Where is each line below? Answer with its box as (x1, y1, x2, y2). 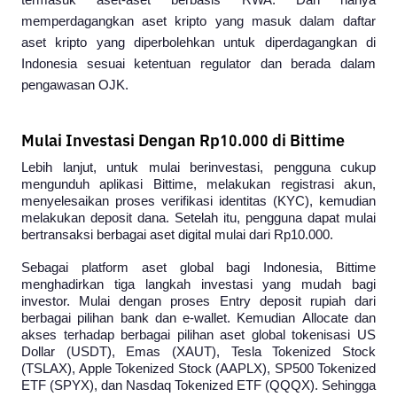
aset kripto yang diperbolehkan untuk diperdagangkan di (21, 35, 376, 50)
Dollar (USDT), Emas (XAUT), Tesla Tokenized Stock (21, 345, 376, 359)
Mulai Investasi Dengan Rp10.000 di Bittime (21, 134, 345, 150)
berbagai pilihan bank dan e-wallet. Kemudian (21, 311, 302, 325)
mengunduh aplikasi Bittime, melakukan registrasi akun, (21, 177, 376, 191)
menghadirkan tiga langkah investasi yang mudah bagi (21, 277, 376, 292)
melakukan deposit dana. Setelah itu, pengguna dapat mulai (21, 211, 376, 225)
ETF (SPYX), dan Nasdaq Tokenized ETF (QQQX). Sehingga (21, 378, 376, 393)
